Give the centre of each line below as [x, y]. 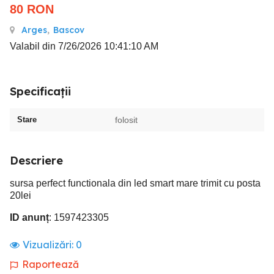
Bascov [69, 30]
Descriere [36, 161]
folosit [126, 120]
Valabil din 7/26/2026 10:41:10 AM [84, 46]
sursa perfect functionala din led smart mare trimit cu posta [135, 183]
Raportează [50, 264]
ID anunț [29, 217]
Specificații [40, 91]
